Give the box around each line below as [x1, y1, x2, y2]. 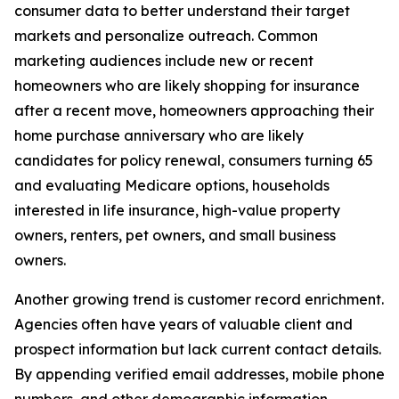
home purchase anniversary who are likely [14, 126, 304, 145]
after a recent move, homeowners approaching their [14, 102, 374, 120]
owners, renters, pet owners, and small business [14, 226, 336, 245]
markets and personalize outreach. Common [14, 27, 318, 45]
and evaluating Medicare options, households [14, 176, 330, 195]
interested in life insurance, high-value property [14, 201, 340, 220]
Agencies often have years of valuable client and [14, 315, 353, 334]
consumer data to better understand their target [14, 2, 350, 20]
